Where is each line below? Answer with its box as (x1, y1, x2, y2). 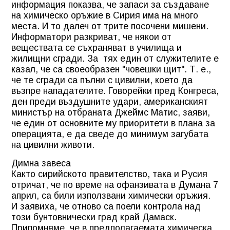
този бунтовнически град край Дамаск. (11, 212, 177, 222)
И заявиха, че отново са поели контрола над (11, 201, 201, 212)
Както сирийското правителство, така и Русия (11, 168, 207, 179)
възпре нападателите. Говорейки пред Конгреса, (11, 85, 219, 96)
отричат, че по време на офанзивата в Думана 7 (11, 179, 218, 190)
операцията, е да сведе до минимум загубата (11, 128, 208, 139)
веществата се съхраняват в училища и (11, 42, 182, 53)
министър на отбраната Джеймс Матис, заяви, (11, 107, 210, 118)
